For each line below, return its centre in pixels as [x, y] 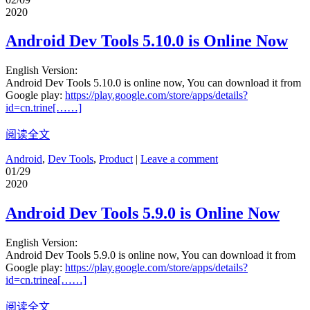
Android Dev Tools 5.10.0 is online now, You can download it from [153, 83]
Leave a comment [179, 159]
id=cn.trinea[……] [46, 280]
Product [116, 159]
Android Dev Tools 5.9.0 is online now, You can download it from [151, 255]
